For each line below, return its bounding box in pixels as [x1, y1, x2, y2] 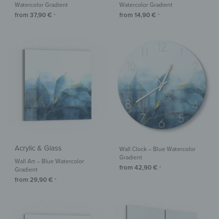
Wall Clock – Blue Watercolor [119, 146, 196, 153]
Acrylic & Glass [15, 144, 62, 153]
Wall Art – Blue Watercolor [15, 158, 84, 165]
